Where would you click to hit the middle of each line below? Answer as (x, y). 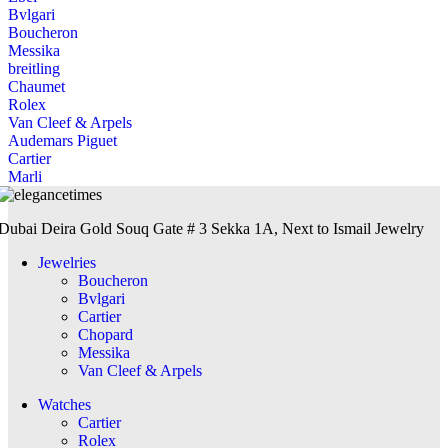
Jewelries (67, 262)
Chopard (105, 334)
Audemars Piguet (62, 140)
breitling (34, 68)
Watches (64, 404)
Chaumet (36, 86)
